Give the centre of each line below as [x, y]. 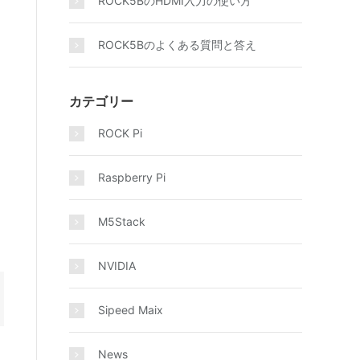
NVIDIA [117, 266]
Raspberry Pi [132, 177]
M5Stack [122, 221]
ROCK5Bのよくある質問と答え [177, 45]
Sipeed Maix [131, 310]
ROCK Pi [120, 133]
